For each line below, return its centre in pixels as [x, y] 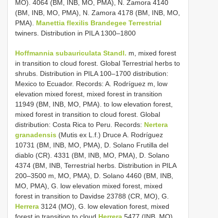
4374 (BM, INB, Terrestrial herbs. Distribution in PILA [96, 165]
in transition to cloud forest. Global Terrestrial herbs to [98, 63]
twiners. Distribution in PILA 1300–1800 [75, 33]
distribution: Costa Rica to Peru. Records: [80, 124]
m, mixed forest [151, 53]
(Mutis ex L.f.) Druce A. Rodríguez [110, 135]
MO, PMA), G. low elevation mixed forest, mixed [89, 186]
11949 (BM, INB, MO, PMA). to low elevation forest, [94, 104]
